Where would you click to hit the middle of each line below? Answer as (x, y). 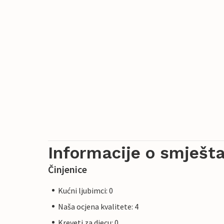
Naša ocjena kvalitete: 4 (98, 206)
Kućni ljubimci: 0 (85, 190)
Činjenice (67, 169)
